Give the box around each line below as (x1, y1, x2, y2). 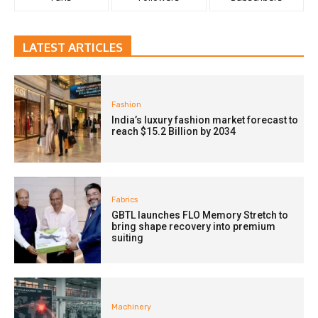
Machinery (111, 302, 152, 312)
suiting (111, 232, 144, 244)
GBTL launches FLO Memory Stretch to (111, 209, 289, 221)
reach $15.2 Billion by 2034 (111, 125, 236, 137)
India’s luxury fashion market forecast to (111, 114, 299, 126)
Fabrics (111, 195, 138, 205)
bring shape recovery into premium (111, 221, 276, 233)
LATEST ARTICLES (23, 40, 123, 55)
